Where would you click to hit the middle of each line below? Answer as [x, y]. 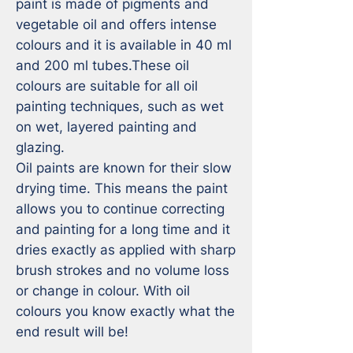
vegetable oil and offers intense [116, 24]
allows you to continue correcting [120, 208]
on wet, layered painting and [106, 126]
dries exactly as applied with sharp [126, 249]
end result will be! [72, 331]
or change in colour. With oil [103, 290]
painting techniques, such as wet [120, 106]
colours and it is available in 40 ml [124, 45]
